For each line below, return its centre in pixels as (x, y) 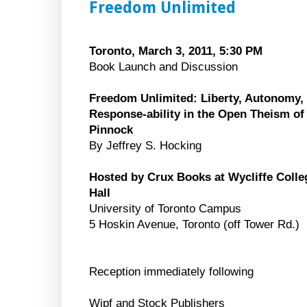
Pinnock (111, 130)
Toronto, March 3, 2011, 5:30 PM (176, 51)
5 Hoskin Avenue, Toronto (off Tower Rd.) (194, 225)
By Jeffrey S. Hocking (145, 146)
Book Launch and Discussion (163, 67)
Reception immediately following (171, 272)
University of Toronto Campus (165, 209)
